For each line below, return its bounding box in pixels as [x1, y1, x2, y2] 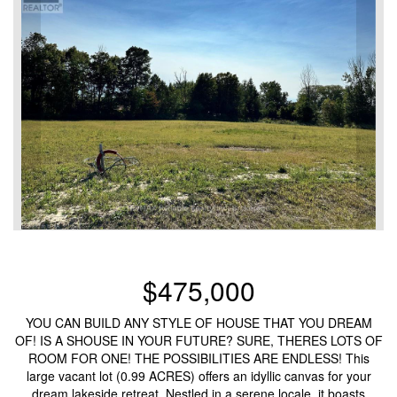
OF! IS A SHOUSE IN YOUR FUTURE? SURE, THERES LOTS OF [14, 331, 383, 350]
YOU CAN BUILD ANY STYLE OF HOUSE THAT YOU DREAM [25, 314, 372, 332]
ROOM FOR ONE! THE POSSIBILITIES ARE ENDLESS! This [27, 349, 370, 368]
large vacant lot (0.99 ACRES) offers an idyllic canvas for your [26, 367, 371, 385]
